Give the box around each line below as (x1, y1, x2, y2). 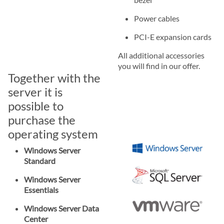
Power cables (134, 13, 179, 23)
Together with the (8, 70, 100, 85)
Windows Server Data (24, 203, 99, 213)
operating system (8, 126, 98, 141)
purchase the (8, 112, 75, 127)
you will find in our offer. (118, 60, 200, 70)
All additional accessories (118, 50, 204, 60)
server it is (8, 84, 62, 99)
